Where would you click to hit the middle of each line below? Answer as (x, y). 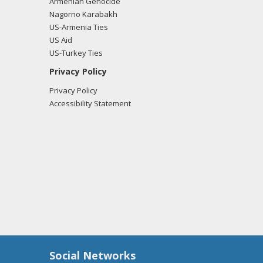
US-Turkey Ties (76, 53)
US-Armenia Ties (78, 27)
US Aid (60, 40)
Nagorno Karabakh (83, 14)
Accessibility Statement (90, 103)
